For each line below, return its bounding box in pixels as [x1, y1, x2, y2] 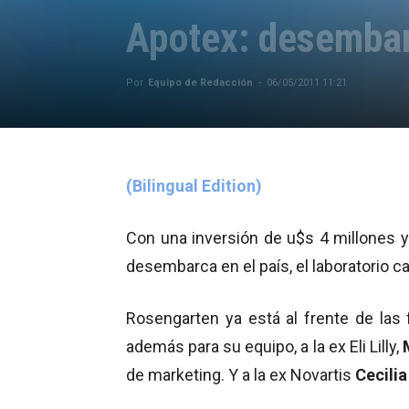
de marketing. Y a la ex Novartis [126, 364, 355, 384]
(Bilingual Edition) [126, 175, 262, 195]
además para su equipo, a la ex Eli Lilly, [126, 336, 404, 356]
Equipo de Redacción [148, 76, 253, 89]
